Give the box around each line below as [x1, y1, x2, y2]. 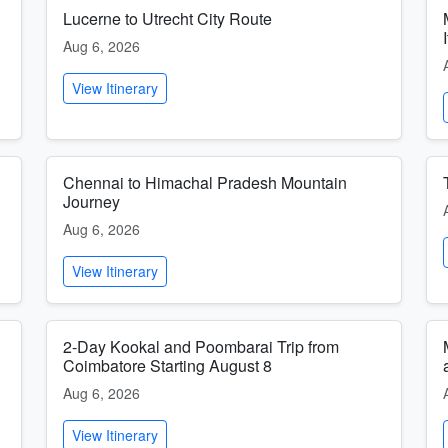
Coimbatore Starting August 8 [63, 354, 272, 377]
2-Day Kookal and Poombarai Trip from [63, 335, 339, 358]
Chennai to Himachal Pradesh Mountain [63, 171, 347, 194]
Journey [63, 190, 120, 213]
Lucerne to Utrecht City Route [63, 7, 272, 30]
